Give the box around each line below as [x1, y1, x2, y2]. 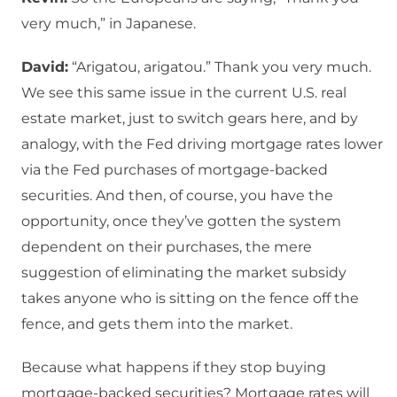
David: [21, 58, 68, 76]
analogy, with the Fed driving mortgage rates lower [21, 136, 383, 153]
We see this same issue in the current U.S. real [21, 84, 346, 102]
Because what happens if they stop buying [21, 359, 326, 377]
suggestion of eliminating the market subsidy [21, 264, 346, 282]
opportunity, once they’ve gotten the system [21, 213, 341, 230]
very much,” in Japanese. [21, 15, 196, 33]
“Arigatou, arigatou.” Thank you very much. [68, 58, 371, 76]
